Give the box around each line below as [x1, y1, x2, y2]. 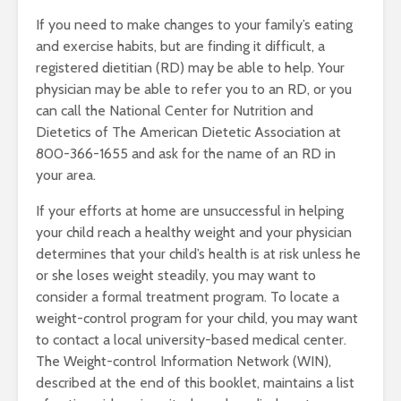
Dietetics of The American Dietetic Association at [36, 124, 341, 141]
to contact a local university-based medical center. [36, 331, 350, 348]
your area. [36, 166, 96, 183]
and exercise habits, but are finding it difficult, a [36, 38, 325, 55]
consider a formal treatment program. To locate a [36, 288, 339, 305]
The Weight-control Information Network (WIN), [36, 353, 331, 370]
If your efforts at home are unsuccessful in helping [36, 202, 344, 219]
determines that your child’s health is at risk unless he [36, 245, 361, 262]
